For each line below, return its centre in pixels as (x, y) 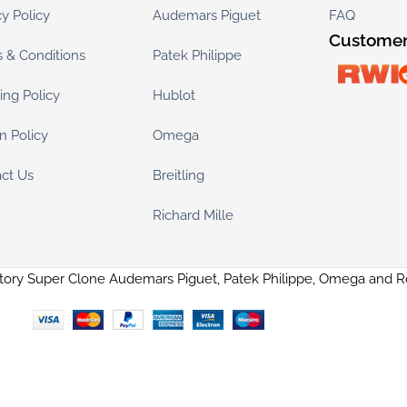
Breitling (178, 175)
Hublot (174, 95)
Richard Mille (193, 215)
